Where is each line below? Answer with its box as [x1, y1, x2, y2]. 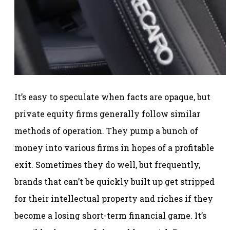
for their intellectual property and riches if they [14, 193, 213, 204]
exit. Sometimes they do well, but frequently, [14, 159, 200, 170]
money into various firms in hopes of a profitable [14, 142, 214, 153]
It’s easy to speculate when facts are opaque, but [14, 91, 210, 102]
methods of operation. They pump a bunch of [14, 125, 198, 136]
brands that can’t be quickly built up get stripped [14, 176, 215, 187]
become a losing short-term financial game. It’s [14, 209, 206, 221]
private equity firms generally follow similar [14, 108, 200, 119]
